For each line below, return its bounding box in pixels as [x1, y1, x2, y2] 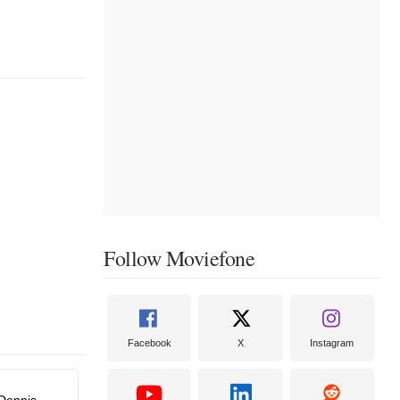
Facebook [127, 337, 171, 348]
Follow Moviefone [104, 243, 254, 272]
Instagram [310, 337, 354, 348]
